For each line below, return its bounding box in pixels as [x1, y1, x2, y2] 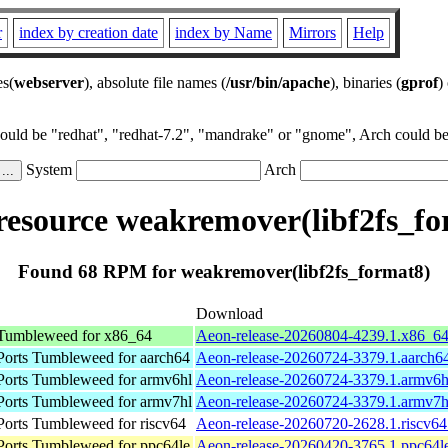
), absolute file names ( [84, 74, 226, 91]
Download [196, 304, 263, 322]
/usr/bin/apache [226, 74, 330, 91]
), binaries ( [330, 74, 401, 91]
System [22, 161, 76, 178]
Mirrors [289, 24, 336, 41]
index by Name [175, 24, 272, 41]
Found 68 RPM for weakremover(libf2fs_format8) [18, 260, 430, 282]
